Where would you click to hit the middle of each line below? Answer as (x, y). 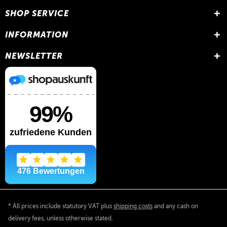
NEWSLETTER (34, 56)
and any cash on (175, 206)
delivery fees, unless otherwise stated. (61, 219)
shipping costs (133, 206)
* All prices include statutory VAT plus (61, 206)
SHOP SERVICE (37, 13)
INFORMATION (37, 35)
